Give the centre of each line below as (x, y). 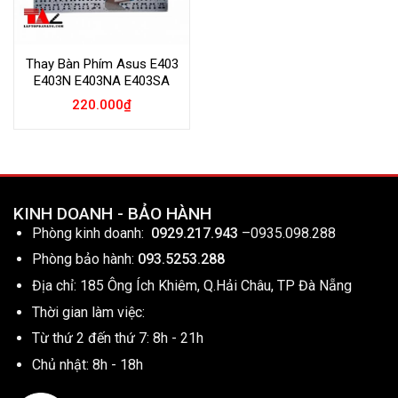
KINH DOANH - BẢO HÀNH (112, 213)
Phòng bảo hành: (83, 259)
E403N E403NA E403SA (102, 80)
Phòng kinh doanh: (91, 233)
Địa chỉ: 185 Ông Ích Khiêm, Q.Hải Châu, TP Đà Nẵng (191, 286)
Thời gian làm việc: (88, 312)
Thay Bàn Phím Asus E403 (102, 64)
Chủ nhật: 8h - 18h (87, 364)
